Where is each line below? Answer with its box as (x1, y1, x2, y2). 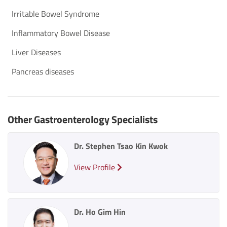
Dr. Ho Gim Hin (74, 205, 126, 218)
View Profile (74, 161, 117, 173)
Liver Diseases (12, 46, 61, 58)
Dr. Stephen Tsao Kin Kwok (74, 139, 168, 152)
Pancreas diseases (12, 65, 74, 78)
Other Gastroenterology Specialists (8, 111, 158, 127)
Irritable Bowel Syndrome (12, 7, 99, 20)
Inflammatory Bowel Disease (12, 26, 110, 39)
